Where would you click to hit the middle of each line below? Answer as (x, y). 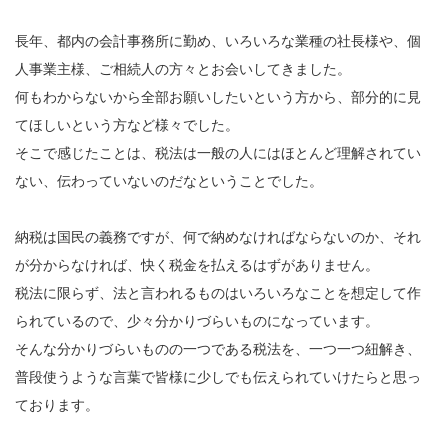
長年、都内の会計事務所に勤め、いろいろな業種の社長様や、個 (218, 41)
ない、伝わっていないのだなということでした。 (169, 181)
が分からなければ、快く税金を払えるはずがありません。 (197, 265)
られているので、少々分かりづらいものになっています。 (197, 321)
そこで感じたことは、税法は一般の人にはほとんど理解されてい (218, 153)
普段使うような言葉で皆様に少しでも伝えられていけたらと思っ (218, 377)
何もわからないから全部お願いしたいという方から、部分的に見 (218, 97)
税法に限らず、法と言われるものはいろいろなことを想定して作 (218, 293)
